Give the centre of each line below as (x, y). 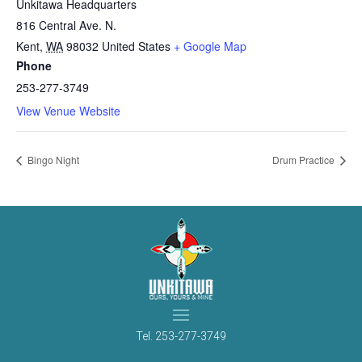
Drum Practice (305, 160)
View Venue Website (68, 111)
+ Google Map (210, 46)
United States (136, 46)
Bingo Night (52, 160)
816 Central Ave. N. (66, 25)
